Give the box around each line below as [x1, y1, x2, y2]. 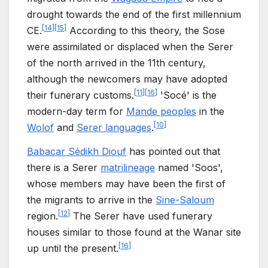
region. [27, 209, 58, 222]
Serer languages [77, 121, 151, 134]
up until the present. [27, 242, 118, 254]
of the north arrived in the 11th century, [27, 57, 206, 69]
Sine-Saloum [156, 193, 214, 206]
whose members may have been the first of [27, 177, 226, 190]
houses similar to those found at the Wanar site [27, 226, 241, 238]
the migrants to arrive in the [27, 193, 156, 206]
